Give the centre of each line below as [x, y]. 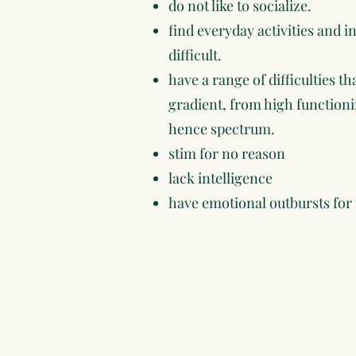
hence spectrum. [222, 129]
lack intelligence [221, 178]
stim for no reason [227, 153]
